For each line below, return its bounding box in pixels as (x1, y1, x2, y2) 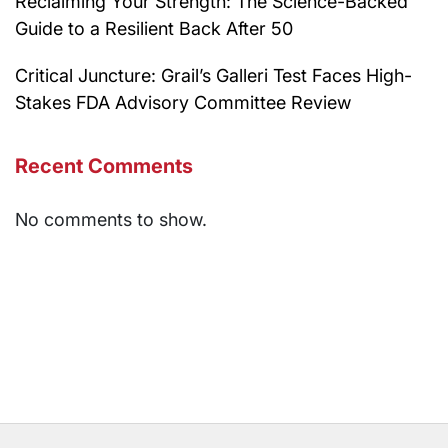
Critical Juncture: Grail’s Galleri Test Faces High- (15, 64, 412, 86)
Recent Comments (15, 153, 193, 178)
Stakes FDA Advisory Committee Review (15, 91, 351, 113)
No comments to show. (15, 208, 207, 230)
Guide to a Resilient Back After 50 (15, 17, 293, 39)
